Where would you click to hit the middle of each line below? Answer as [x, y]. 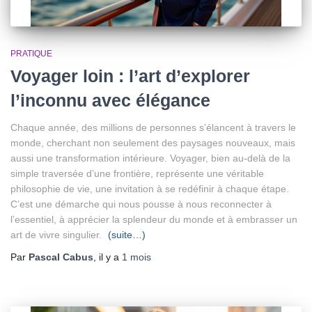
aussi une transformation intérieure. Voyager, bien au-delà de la [150, 158]
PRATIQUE [31, 54]
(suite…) [127, 235]
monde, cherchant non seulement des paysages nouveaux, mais [153, 143]
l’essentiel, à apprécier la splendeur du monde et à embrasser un [154, 219]
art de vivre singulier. [57, 235]
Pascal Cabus [61, 257]
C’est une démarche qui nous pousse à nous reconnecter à [141, 204]
